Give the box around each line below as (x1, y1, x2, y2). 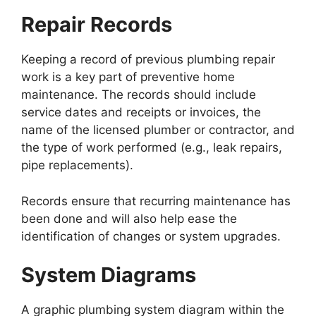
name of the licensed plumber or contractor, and (21, 123, 295, 137)
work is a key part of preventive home (21, 70, 235, 84)
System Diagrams (21, 262, 196, 287)
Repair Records (21, 12, 172, 37)
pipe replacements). (21, 158, 133, 172)
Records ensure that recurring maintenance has (21, 193, 291, 208)
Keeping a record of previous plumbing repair (21, 52, 275, 66)
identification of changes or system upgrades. (21, 229, 281, 243)
